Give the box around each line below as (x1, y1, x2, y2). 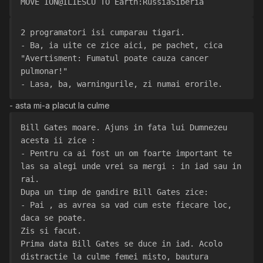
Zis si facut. (21, 226, 82, 236)
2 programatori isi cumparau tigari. (21, 28, 185, 38)
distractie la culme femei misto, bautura (21, 252, 208, 262)
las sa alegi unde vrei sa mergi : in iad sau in (21, 161, 241, 171)
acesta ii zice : (21, 136, 96, 146)
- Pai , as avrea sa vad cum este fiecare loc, (21, 200, 232, 210)
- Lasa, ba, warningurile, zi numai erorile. (21, 79, 222, 89)
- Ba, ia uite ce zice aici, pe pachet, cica (21, 41, 222, 50)
